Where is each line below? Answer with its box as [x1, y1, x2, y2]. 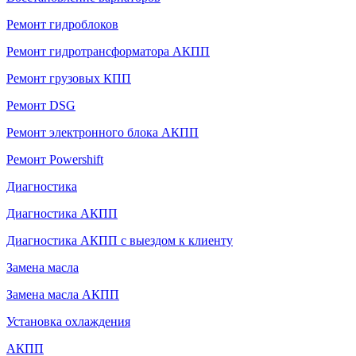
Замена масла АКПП [6, 287, 119, 301]
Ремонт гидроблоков [6, 17, 118, 31]
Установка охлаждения [6, 314, 130, 328]
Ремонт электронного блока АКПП [6, 125, 199, 139]
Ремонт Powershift [6, 152, 103, 166]
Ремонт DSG [6, 98, 75, 112]
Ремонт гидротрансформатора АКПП [6, 44, 210, 58]
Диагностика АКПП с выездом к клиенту [6, 233, 233, 247]
